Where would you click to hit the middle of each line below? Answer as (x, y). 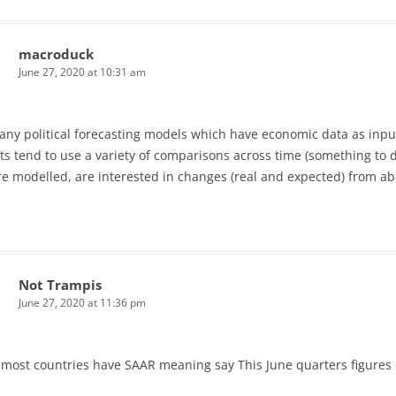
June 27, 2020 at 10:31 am (82, 72)
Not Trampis (60, 285)
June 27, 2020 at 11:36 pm (82, 303)
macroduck (56, 54)
